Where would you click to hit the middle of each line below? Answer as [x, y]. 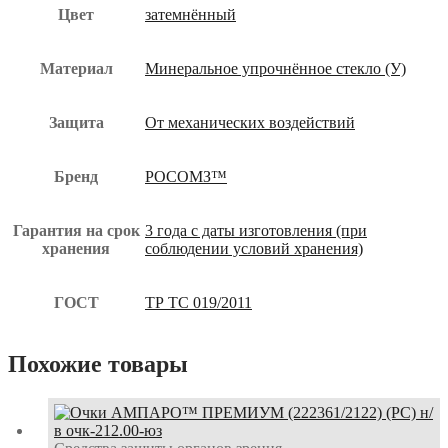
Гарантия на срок [76, 230]
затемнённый [190, 14]
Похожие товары [98, 363]
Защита [76, 122]
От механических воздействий [250, 122]
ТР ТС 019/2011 [198, 302]
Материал [76, 68]
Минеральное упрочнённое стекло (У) [275, 68]
